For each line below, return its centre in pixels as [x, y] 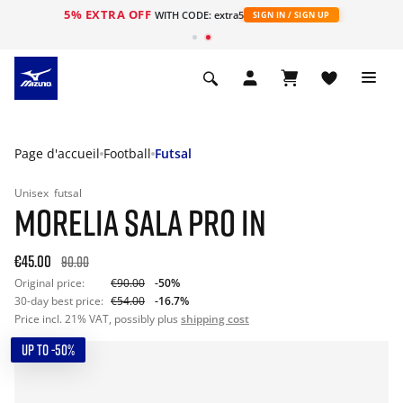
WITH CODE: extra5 [199, 15]
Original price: [49, 283]
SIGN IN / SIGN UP [291, 15]
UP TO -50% [48, 350]
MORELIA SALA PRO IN [140, 222]
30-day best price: [59, 301]
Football [127, 153]
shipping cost [215, 319]
